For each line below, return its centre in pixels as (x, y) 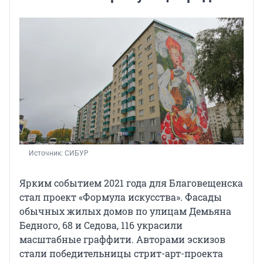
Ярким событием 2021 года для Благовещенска (131, 183)
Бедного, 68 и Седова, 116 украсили (101, 225)
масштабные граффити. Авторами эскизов (122, 239)
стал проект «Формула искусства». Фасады (121, 197)
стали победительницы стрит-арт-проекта (121, 253)
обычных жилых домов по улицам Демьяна (125, 211)
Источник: (47, 153)
